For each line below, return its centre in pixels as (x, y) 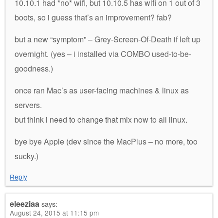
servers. (28, 105)
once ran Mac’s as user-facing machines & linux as (102, 90)
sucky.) (27, 156)
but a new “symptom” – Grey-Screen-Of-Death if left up (108, 39)
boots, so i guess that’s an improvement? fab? (93, 17)
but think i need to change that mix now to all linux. (101, 119)
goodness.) (34, 68)
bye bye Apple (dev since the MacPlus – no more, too (106, 141)
